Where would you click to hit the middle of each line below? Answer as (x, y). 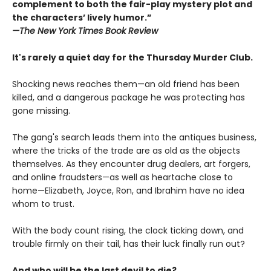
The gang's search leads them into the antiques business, (134, 137)
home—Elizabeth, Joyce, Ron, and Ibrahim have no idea (128, 190)
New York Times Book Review (98, 31)
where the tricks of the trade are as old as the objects (126, 150)
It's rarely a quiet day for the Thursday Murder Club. (132, 57)
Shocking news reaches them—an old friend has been (126, 84)
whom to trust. (43, 204)
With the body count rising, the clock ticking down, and (128, 230)
